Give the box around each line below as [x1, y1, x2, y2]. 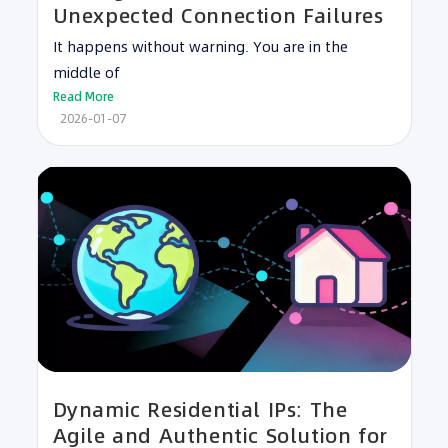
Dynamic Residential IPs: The [52, 395, 348, 424]
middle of [52, 62, 120, 83]
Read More [52, 87, 114, 105]
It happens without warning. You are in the [52, 36, 348, 57]
